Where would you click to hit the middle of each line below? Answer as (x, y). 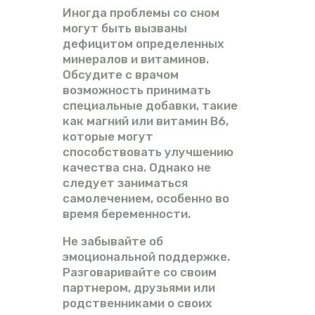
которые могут (108, 136)
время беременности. (127, 213)
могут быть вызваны (125, 28)
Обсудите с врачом (121, 74)
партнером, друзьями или (139, 287)
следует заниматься (125, 182)
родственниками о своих (137, 303)
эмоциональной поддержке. (146, 256)
